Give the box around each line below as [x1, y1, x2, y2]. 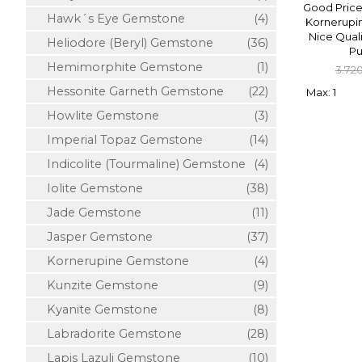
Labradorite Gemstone [34, 326, 182, 341]
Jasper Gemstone [34, 229, 153, 244]
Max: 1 [306, 85, 338, 99]
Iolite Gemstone [34, 181, 143, 196]
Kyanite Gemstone [34, 302, 158, 317]
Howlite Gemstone [34, 108, 159, 123]
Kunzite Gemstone [34, 278, 158, 293]
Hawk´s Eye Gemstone [34, 11, 185, 26]
